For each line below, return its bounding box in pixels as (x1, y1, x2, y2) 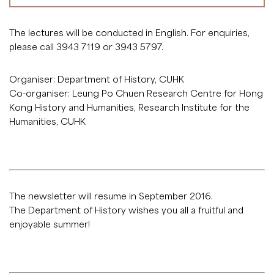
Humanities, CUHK (9, 115, 86, 127)
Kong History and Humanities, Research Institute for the (9, 101, 250, 113)
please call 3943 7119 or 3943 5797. (9, 40, 163, 52)
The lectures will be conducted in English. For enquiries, (9, 26, 250, 38)
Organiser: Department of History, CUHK (9, 73, 184, 84)
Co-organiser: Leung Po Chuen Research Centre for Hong (9, 87, 263, 98)
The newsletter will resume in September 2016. (9, 190, 213, 201)
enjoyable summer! (9, 218, 90, 229)
